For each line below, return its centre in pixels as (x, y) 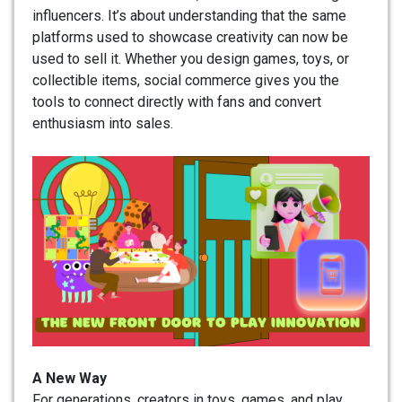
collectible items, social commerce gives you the (186, 81)
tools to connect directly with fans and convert (177, 102)
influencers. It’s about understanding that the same (189, 16)
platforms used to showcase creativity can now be (190, 38)
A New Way (70, 378)
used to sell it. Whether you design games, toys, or (191, 59)
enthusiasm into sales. (103, 124)
